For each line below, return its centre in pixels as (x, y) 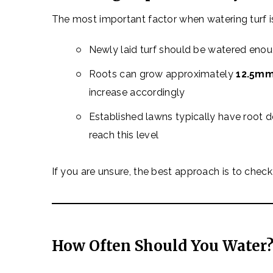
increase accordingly (137, 92)
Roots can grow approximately (162, 74)
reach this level (124, 135)
